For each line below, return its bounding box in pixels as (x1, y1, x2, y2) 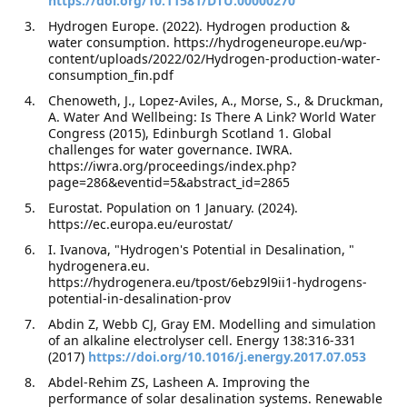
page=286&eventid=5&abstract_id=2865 (48, 174, 291, 191)
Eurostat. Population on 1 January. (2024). (48, 199, 299, 216)
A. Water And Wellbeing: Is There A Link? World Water (48, 108, 377, 125)
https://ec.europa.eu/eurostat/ (48, 215, 233, 233)
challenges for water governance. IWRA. (48, 141, 293, 158)
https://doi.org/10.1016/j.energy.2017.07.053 (88, 348, 367, 365)
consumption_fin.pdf (48, 66, 174, 84)
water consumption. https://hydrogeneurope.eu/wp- (48, 34, 368, 51)
